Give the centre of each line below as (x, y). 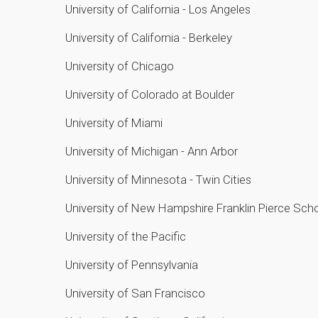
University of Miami (115, 122)
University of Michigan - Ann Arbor (153, 151)
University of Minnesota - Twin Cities (160, 179)
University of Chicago (121, 66)
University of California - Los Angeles (159, 9)
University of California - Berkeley (150, 37)
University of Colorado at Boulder (151, 94)
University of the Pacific (127, 236)
